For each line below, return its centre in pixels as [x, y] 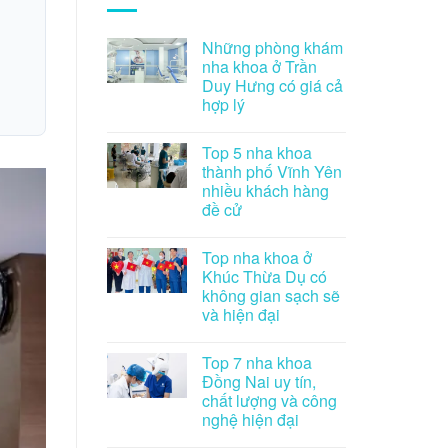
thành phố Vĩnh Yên [272, 171]
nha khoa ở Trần [259, 66]
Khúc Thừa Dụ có [264, 276]
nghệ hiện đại [250, 419]
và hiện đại [241, 314]
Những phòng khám [272, 47]
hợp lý [223, 104]
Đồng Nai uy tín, [259, 381]
